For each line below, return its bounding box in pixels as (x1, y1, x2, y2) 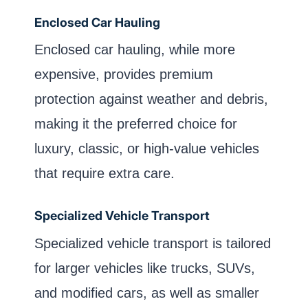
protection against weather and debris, (34, 91, 268, 107)
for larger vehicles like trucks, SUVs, (34, 260, 255, 276)
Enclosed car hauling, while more (34, 42, 235, 58)
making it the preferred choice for (34, 116, 237, 132)
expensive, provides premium (34, 67, 213, 82)
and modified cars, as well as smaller (34, 285, 259, 300)
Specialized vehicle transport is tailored (34, 235, 271, 251)
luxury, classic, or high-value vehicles (34, 141, 259, 157)
